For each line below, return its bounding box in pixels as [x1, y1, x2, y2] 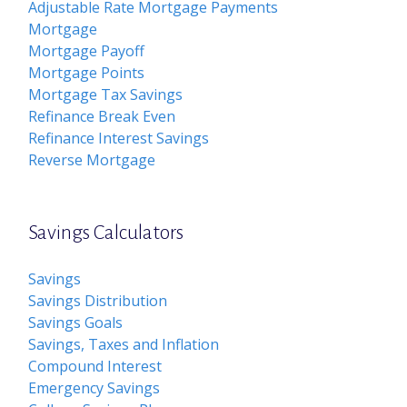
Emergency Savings [28, 378, 161, 398]
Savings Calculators [28, 222, 184, 243]
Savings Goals [28, 313, 124, 333]
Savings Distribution [28, 291, 168, 311]
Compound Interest [28, 356, 163, 376]
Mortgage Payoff [28, 41, 145, 61]
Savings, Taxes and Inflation [28, 334, 220, 354]
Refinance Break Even [28, 106, 176, 126]
